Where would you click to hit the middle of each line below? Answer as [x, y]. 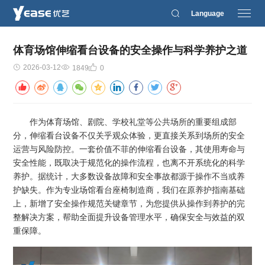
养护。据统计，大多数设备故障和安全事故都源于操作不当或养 [129, 177]
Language [208, 13]
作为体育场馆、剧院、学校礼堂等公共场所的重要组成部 [125, 122]
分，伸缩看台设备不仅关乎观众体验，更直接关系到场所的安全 [129, 136]
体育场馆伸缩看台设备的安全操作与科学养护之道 [130, 50]
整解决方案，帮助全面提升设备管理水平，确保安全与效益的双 [129, 217]
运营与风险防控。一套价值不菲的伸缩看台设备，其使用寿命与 [129, 149]
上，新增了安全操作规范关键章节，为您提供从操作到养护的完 [129, 204]
